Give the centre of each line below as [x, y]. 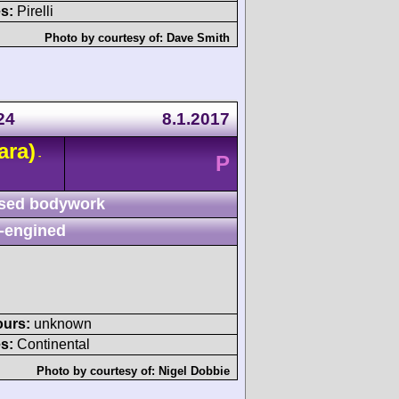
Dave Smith [198, 37]
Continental [52, 344]
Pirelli [33, 11]
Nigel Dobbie [194, 370]
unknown [61, 323]
